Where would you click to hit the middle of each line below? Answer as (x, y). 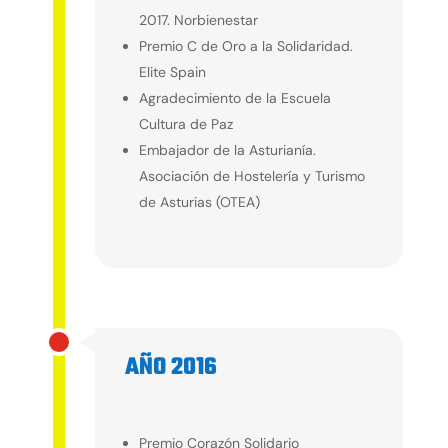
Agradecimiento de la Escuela (234, 97)
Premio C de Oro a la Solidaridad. (245, 45)
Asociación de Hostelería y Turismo (251, 175)
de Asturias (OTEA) (199, 201)
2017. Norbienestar (198, 19)
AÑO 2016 (170, 367)
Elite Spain (172, 71)
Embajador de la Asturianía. (227, 149)
